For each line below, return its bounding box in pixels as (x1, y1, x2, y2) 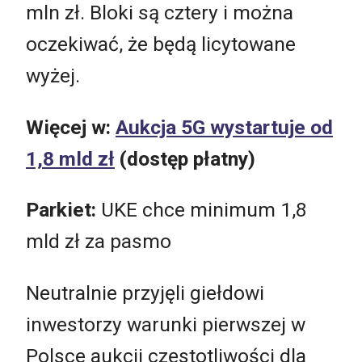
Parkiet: (26, 198, 101, 222)
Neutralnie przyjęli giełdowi (26, 280, 264, 305)
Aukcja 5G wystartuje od (116, 115, 333, 139)
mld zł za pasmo (26, 229, 171, 254)
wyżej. (26, 64, 80, 88)
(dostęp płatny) (120, 146, 255, 170)
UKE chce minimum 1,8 (101, 198, 307, 222)
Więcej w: (26, 115, 116, 139)
